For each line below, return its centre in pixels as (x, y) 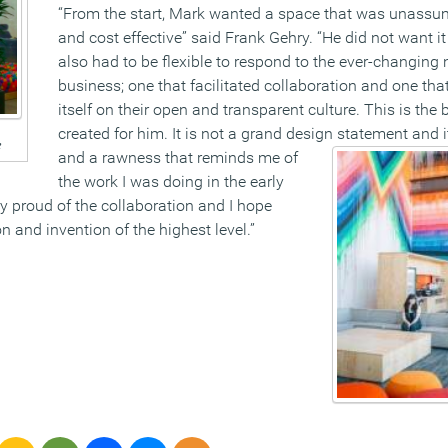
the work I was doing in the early (171, 182)
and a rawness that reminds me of (178, 158)
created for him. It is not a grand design (197, 134)
